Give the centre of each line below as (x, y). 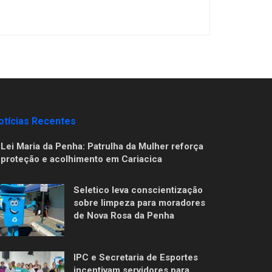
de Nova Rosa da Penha (124, 215)
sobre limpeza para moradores (139, 202)
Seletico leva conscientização (138, 190)
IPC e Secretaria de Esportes (136, 257)
